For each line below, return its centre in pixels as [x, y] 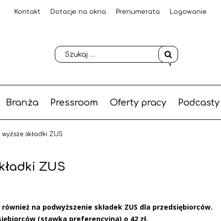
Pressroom [74, 103]
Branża [22, 103]
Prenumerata [138, 12]
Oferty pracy [138, 103]
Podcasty [199, 103]
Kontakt [27, 12]
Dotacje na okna [78, 12]
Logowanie [188, 12]
